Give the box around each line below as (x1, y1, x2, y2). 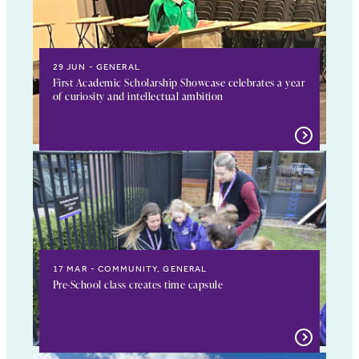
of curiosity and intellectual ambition (52, 89, 224, 104)
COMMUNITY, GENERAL (97, 264, 208, 275)
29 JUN (52, 62, 86, 73)
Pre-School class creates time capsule (52, 277, 224, 292)
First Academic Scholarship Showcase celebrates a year (52, 75, 305, 91)
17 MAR (52, 264, 87, 275)
